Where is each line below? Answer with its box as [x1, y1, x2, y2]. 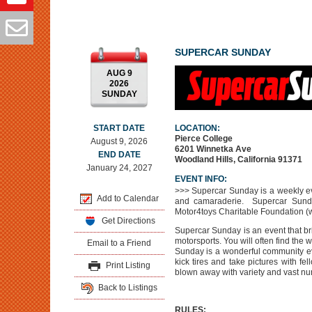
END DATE [97, 150, 141, 159]
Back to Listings [95, 283, 157, 292]
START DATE [93, 123, 146, 133]
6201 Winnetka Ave [174, 144, 251, 154]
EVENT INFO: [174, 174, 227, 184]
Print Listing [104, 260, 151, 270]
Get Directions [99, 216, 155, 226]
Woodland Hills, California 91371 [174, 155, 302, 164]
